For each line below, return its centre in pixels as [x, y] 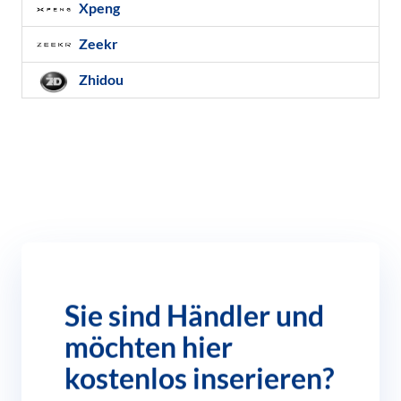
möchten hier [149, 347]
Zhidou [100, 79]
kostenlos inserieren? [199, 379]
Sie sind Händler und [194, 316]
